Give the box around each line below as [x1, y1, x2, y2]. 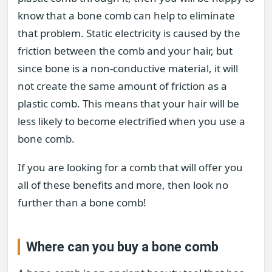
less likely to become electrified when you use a [18, 114, 245, 128]
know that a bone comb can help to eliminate [18, 8, 235, 22]
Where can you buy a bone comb [26, 239, 219, 254]
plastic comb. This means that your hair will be [18, 96, 239, 110]
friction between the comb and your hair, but [18, 43, 233, 58]
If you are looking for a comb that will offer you [18, 160, 243, 174]
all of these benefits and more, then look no [18, 177, 228, 192]
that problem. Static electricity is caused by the [18, 25, 240, 40]
